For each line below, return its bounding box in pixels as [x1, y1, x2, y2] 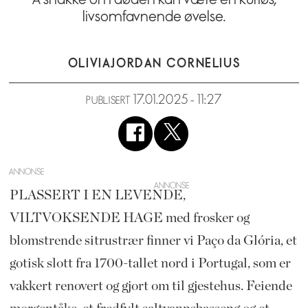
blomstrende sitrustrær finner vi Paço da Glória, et [9, 233, 297, 247]
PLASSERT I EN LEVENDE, [9, 188, 186, 202]
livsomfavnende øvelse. [82, 8, 225, 26]
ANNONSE [9, 166, 45, 177]
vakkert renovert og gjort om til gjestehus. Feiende [9, 278, 292, 293]
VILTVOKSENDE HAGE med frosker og [9, 210, 250, 225]
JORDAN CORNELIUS [111, 56, 241, 71]
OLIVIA [67, 56, 111, 71]
